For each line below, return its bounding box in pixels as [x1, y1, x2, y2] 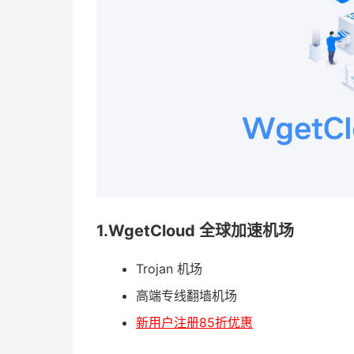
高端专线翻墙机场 [136, 288, 237, 303]
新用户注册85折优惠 [136, 314, 253, 330]
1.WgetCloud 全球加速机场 [96, 221, 294, 240]
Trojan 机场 [136, 261, 202, 277]
